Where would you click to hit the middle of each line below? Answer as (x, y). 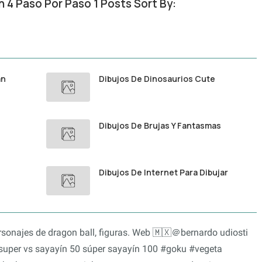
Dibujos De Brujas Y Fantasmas (160, 125)
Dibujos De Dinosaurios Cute (157, 78)
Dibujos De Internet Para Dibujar (163, 173)
